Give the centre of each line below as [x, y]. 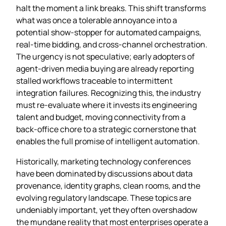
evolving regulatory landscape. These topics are [104, 197]
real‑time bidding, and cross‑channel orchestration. [112, 44]
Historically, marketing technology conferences [103, 161]
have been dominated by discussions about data [104, 173]
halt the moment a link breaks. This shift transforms [111, 8]
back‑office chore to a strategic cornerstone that [106, 129]
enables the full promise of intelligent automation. [108, 141]
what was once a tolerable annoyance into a [97, 20]
